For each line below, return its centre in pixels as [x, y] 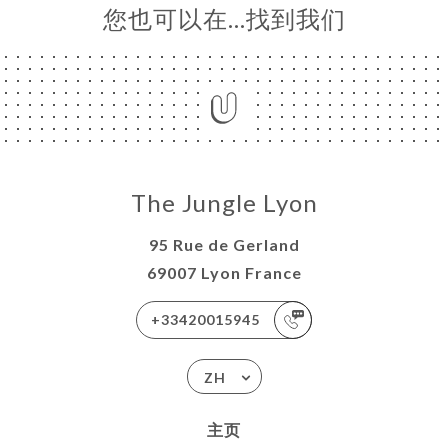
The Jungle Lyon [224, 202]
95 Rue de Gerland [224, 244]
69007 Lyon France [224, 272]
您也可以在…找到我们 [224, 18]
